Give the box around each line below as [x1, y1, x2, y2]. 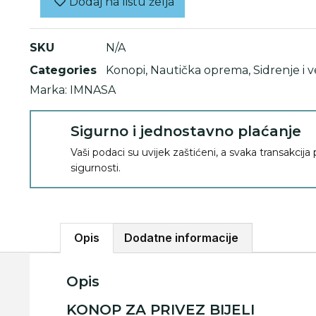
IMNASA [70, 83, 116, 97]
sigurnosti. [71, 161, 121, 174]
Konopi [106, 63, 145, 77]
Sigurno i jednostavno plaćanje [71, 122, 301, 140]
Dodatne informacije [123, 231, 238, 245]
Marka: [30, 83, 70, 97]
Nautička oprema [150, 63, 248, 77]
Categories [30, 63, 97, 77]
